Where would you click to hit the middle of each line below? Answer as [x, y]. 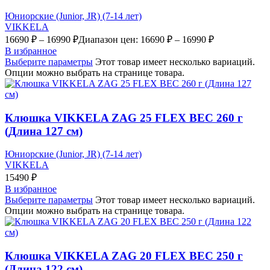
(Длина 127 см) [44, 131]
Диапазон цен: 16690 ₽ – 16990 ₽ [146, 40]
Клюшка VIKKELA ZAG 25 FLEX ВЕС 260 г [124, 118]
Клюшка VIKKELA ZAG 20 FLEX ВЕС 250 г [124, 256]
